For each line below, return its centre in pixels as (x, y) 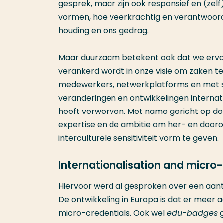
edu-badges (192, 213)
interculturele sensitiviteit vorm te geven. (138, 138)
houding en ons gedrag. (104, 31)
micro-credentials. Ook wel (112, 213)
